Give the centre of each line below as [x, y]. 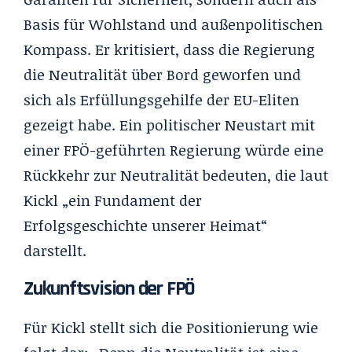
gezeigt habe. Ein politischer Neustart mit [169, 125]
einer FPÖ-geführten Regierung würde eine [174, 150]
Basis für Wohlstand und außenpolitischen [173, 24]
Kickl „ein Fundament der [113, 200]
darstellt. [55, 250]
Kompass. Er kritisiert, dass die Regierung [169, 49]
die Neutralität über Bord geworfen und [162, 74]
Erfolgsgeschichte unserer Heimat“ [145, 225]
